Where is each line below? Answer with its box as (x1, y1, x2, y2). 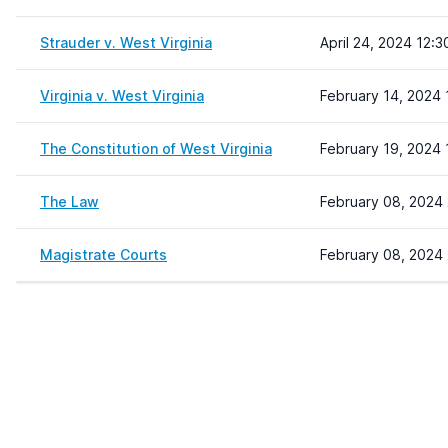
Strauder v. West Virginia (40, 34, 212, 51)
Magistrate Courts (40, 246, 167, 263)
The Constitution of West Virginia (40, 140, 272, 157)
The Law (40, 193, 99, 210)
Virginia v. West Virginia (40, 87, 204, 104)
